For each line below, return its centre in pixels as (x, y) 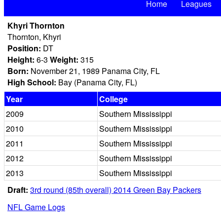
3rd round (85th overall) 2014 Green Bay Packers (116, 190)
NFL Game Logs (36, 207)
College (113, 99)
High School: (32, 82)
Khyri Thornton (36, 25)
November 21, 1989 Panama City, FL (94, 71)
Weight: (64, 59)
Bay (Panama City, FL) (97, 82)
